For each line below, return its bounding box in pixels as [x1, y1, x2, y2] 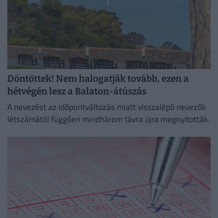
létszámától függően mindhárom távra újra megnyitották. [7, 113, 210, 126]
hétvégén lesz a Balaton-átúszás [7, 86, 146, 97]
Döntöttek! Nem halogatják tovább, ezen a [7, 73, 189, 85]
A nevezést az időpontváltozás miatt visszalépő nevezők [7, 101, 206, 114]
